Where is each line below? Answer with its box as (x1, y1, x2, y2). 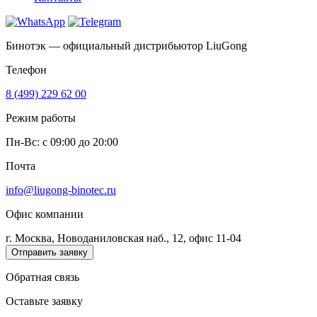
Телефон (6, 63, 47, 76)
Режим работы (6, 111, 76, 124)
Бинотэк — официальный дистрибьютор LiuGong (6, 39, 247, 52)
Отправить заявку (11, 246, 88, 258)
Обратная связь (6, 270, 79, 283)
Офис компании (6, 207, 83, 220)
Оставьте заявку (6, 294, 83, 307)
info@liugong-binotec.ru (6, 183, 116, 196)
